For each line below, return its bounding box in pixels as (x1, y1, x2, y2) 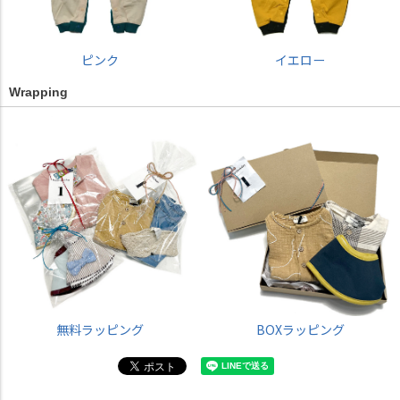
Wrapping (9, 85, 68, 100)
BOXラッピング (255, 321, 345, 339)
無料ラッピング (56, 321, 144, 339)
